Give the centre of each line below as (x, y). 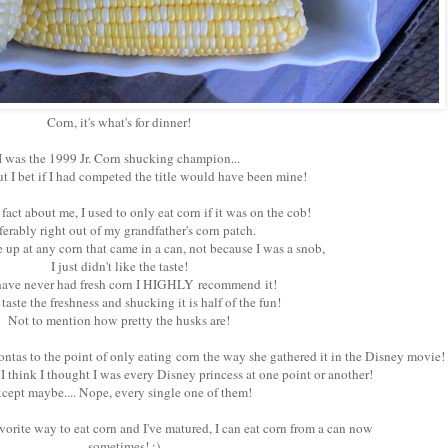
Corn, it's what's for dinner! (119, 121)
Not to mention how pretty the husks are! (119, 319)
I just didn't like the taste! (119, 265)
